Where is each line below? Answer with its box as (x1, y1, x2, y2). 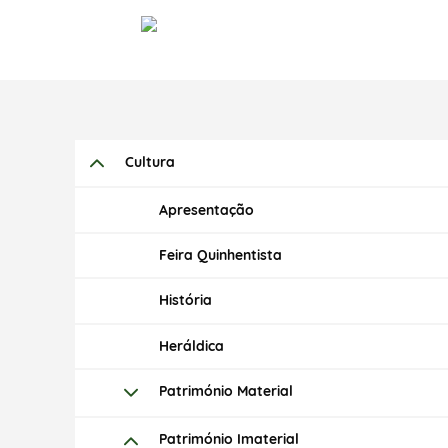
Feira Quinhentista (158, 245, 282, 264)
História (158, 291, 212, 310)
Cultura (124, 153, 175, 172)
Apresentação (158, 200, 254, 219)
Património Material (158, 382, 293, 401)
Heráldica (158, 336, 224, 355)
